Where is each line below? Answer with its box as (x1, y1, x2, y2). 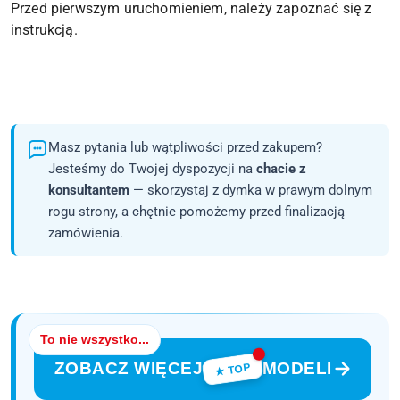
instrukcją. (11, 21, 78, 38)
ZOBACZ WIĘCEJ (54, 359, 203, 379)
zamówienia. (48, 224, 123, 241)
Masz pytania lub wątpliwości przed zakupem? (48, 138, 322, 155)
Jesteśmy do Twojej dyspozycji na (48, 160, 256, 177)
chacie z (256, 160, 306, 177)
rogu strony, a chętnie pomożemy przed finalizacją (48, 203, 345, 220)
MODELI (262, 359, 332, 379)
